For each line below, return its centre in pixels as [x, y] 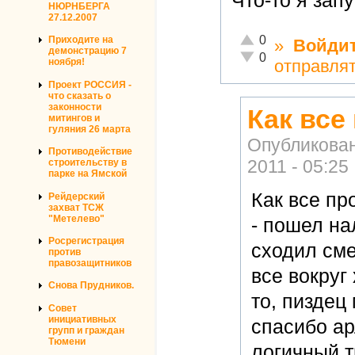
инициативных [82, 319]
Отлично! [263, 37]
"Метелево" [76, 218]
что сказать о [80, 95]
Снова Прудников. [91, 286]
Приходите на [81, 40]
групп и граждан [86, 330]
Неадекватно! [275, 55]
